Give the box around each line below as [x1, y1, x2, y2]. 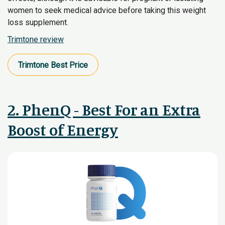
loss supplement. [8, 18, 68, 27]
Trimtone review [8, 35, 64, 44]
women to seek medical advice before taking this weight [8, 6, 206, 15]
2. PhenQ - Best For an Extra [8, 100, 200, 120]
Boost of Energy [8, 120, 118, 140]
